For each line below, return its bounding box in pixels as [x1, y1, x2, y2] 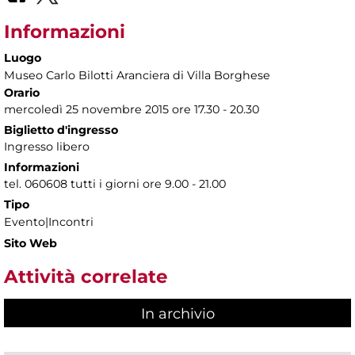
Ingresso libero [4, 139, 90, 155]
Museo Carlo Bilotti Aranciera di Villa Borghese [4, 68, 270, 83]
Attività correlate [4, 265, 168, 288]
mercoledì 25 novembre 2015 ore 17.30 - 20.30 [4, 102, 259, 117]
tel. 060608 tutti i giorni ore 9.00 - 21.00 [4, 177, 226, 192]
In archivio [140, 304, 215, 323]
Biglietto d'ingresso [4, 123, 118, 138]
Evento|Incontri [4, 215, 94, 230]
